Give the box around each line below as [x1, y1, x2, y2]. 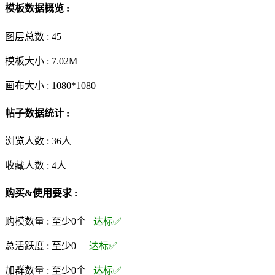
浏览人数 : [5, 136, 52, 147]
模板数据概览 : [5, 3, 69, 14]
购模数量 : [5, 215, 49, 227]
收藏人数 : [5, 160, 52, 171]
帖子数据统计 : [5, 107, 69, 118]
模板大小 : [5, 55, 52, 66]
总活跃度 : [5, 240, 52, 251]
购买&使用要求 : [5, 188, 77, 199]
